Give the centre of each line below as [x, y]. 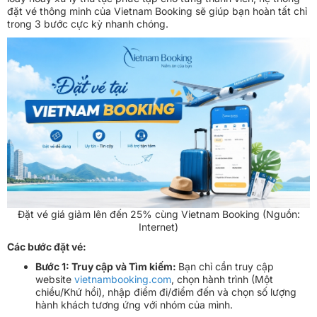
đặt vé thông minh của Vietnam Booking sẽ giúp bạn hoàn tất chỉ [157, 11]
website [55, 279]
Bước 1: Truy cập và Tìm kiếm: [107, 266]
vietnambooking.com [123, 279]
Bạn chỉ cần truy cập [226, 266]
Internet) [158, 226]
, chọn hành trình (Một [222, 279]
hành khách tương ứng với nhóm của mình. [134, 304]
